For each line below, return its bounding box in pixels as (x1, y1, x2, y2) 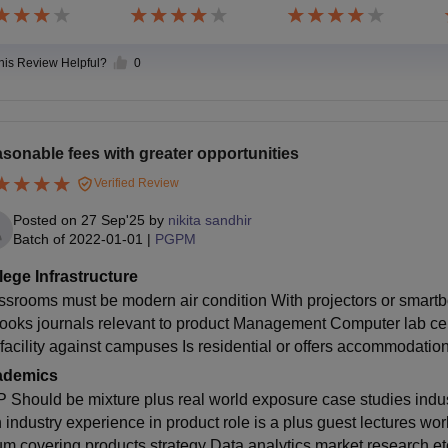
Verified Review (90, 176, 179, 191)
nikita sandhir (167, 212, 252, 229)
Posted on (12, 212, 81, 229)
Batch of (12, 231, 65, 248)
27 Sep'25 (80, 212, 145, 229)
